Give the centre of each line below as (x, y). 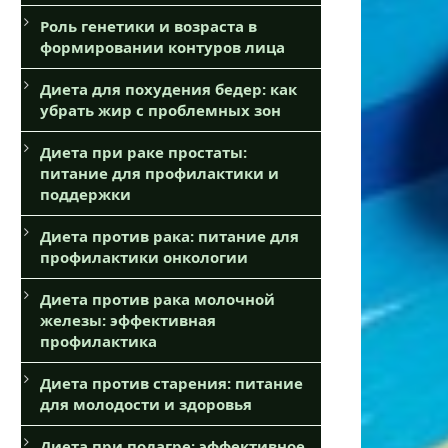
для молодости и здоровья (146, 403)
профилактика (98, 340)
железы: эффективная (128, 319)
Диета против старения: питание (171, 382)
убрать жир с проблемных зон (160, 109)
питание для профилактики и (159, 172)
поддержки (85, 193)
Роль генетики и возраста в (148, 25)
